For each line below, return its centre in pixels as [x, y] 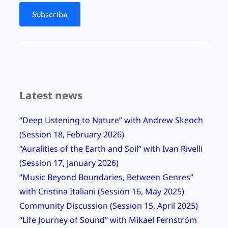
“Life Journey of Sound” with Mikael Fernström [108, 220]
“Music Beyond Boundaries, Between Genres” [106, 177]
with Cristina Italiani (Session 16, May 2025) [102, 192]
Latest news [51, 95]
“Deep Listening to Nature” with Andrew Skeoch [111, 120]
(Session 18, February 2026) [72, 135]
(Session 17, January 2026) [69, 163]
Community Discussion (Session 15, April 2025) [109, 206]
